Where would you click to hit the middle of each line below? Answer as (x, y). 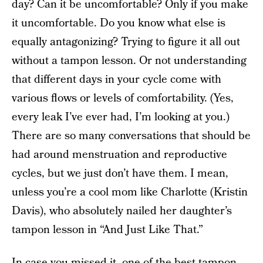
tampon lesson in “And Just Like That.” (107, 230)
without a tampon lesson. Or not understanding (129, 61)
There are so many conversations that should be (131, 136)
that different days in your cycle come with (117, 80)
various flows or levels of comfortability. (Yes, (123, 98)
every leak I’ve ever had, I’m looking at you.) (121, 117)
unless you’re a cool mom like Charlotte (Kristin (130, 192)
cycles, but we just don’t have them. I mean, (120, 173)
